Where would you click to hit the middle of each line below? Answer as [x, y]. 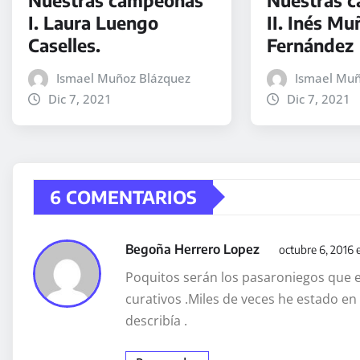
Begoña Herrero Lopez [194, 249]
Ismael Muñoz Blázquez [123, 78]
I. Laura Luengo [93, 22]
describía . [156, 320]
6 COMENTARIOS [123, 196]
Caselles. [64, 45]
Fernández [311, 45]
